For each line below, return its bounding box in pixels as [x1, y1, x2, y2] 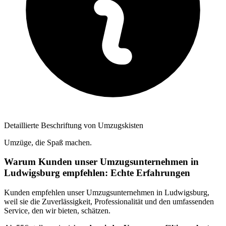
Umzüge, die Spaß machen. [4, 138, 92, 147]
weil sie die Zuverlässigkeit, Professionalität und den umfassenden [4, 197, 214, 206]
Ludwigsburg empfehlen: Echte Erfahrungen [4, 167, 190, 179]
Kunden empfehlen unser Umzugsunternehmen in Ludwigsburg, [4, 188, 209, 197]
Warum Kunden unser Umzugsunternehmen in [4, 156, 199, 167]
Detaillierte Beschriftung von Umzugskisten [4, 121, 143, 130]
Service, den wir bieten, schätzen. [4, 206, 110, 215]
